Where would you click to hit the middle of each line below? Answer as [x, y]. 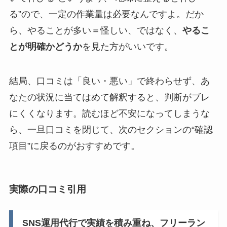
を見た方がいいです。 [127, 47]
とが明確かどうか [45, 47]
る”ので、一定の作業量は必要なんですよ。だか [106, 14]
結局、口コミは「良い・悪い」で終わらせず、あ [109, 81]
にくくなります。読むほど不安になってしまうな [109, 114]
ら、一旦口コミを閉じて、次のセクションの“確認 [111, 130]
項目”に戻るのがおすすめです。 [74, 146]
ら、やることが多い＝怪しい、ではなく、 [96, 31]
